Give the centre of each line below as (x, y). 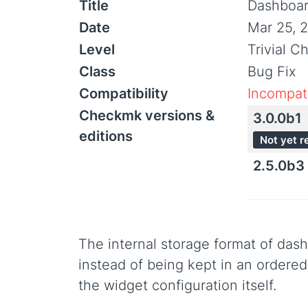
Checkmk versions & (147, 115)
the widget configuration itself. (177, 285)
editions (106, 136)
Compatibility (124, 93)
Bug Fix (272, 71)
